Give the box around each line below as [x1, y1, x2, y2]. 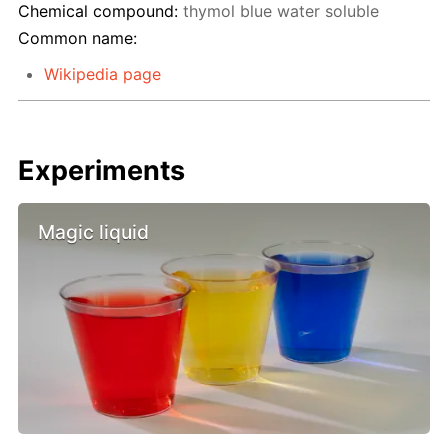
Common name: [18, 27, 137, 48]
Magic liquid [38, 219, 150, 244]
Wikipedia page [43, 63, 161, 84]
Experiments [18, 153, 186, 187]
